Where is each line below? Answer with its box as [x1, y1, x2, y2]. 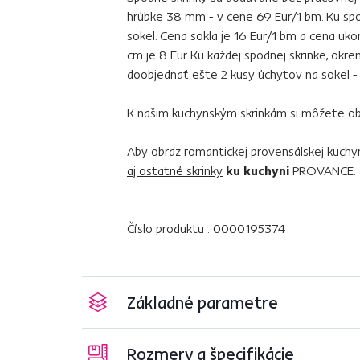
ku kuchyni [226, 162, 289, 178]
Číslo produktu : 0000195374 [127, 219, 285, 236]
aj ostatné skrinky [127, 162, 223, 178]
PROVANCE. [289, 162, 356, 178]
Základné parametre [127, 291, 278, 313]
